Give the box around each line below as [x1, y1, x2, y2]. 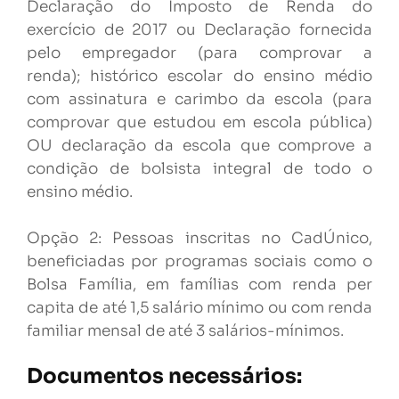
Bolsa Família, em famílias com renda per [27, 275, 372, 294]
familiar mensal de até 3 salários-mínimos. [27, 322, 344, 340]
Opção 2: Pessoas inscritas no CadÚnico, [27, 229, 372, 248]
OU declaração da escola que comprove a [27, 136, 372, 155]
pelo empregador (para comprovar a [27, 44, 372, 62]
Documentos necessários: [27, 363, 302, 389]
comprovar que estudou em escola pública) [27, 113, 372, 132]
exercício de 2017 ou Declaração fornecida [27, 20, 372, 39]
